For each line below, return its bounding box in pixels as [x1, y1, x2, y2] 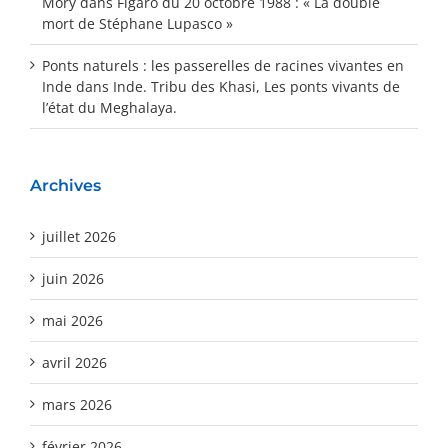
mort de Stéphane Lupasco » [42, 13, 233, 33]
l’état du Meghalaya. [42, 97, 177, 117]
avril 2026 [42, 352, 107, 372]
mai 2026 [42, 310, 103, 330]
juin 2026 [42, 268, 104, 288]
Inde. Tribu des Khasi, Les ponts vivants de [113, 76, 400, 96]
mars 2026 [42, 394, 112, 414]
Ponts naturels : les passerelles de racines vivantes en [42, 55, 404, 75]
